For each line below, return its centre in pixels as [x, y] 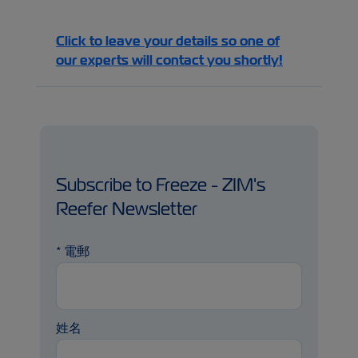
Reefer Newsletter [127, 209]
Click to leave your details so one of [168, 41]
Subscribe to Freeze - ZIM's [161, 185]
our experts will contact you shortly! [169, 60]
